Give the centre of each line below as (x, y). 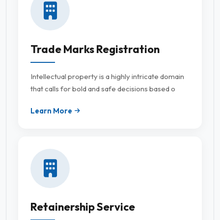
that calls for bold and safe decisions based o (103, 89)
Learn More (51, 111)
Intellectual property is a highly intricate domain (107, 77)
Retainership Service (83, 207)
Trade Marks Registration (95, 49)
